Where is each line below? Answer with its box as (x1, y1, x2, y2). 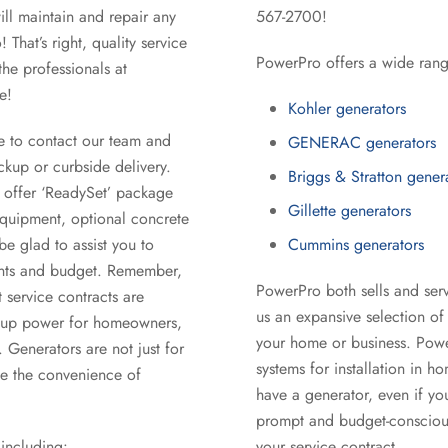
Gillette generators (288, 199, 411, 222)
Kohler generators (288, 97, 406, 120)
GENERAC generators (288, 131, 436, 154)
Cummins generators (288, 233, 424, 256)
